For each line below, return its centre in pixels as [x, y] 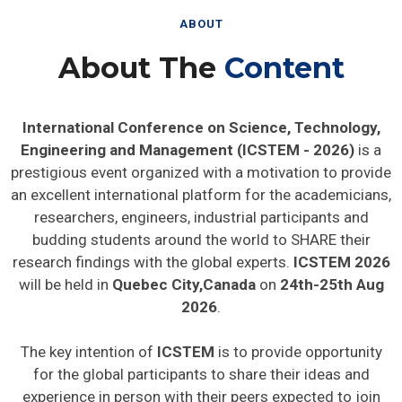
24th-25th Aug [332, 284]
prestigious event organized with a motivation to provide [201, 172]
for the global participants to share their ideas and [201, 374]
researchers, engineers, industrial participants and [201, 217]
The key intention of [88, 351]
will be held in [63, 284]
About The [141, 67]
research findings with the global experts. [153, 262]
